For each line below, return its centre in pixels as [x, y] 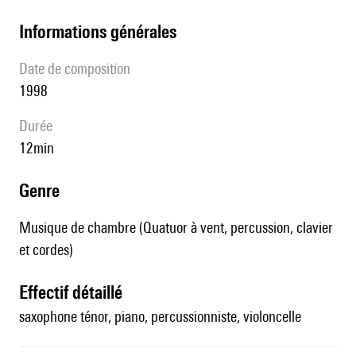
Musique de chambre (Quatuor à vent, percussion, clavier [176, 228]
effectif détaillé [75, 292]
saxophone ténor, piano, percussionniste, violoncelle [160, 317]
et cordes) [46, 250]
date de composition [79, 69]
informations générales [100, 32]
